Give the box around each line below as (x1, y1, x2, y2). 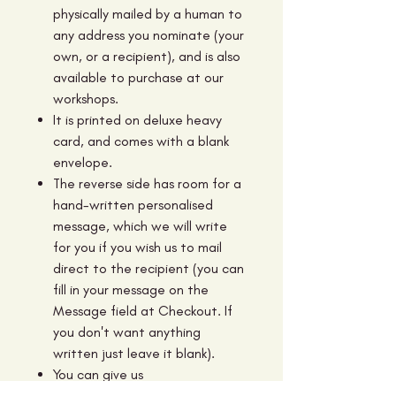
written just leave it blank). (53, 344, 215, 362)
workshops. (53, 89, 118, 107)
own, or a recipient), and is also (53, 47, 240, 65)
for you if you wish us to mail (53, 238, 222, 255)
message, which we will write (53, 217, 227, 234)
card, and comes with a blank (53, 132, 229, 149)
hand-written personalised (53, 195, 213, 213)
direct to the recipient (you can (53, 259, 244, 277)
